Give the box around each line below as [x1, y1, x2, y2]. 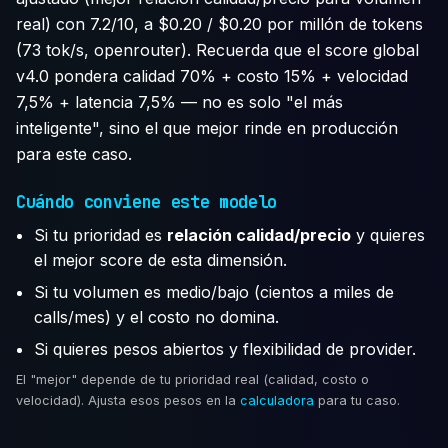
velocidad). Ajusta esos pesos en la [16, 393, 240, 409]
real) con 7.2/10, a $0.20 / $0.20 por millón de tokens [16, 14, 423, 35]
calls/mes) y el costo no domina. [34, 307, 280, 328]
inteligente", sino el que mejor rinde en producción [16, 118, 398, 139]
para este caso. [16, 144, 132, 165]
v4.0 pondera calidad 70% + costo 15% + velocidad [16, 66, 408, 87]
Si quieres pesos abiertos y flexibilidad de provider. [34, 339, 417, 360]
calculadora [240, 393, 314, 409]
